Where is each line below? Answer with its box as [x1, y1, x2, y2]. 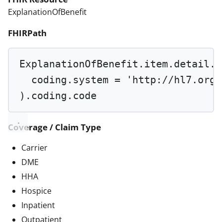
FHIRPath [8, 27, 47, 39]
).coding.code [19, 90, 97, 102]
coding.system [31, 74, 115, 86]
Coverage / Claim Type [8, 121, 101, 133]
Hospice [21, 185, 52, 197]
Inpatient [21, 200, 55, 211]
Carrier [21, 142, 48, 154]
